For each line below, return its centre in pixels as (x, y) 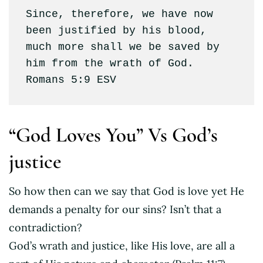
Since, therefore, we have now (119, 14)
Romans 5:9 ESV (71, 80)
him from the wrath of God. (109, 64)
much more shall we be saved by (122, 47)
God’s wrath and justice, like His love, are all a (122, 245)
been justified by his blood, (116, 31)
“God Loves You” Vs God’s (113, 135)
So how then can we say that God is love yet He (127, 191)
